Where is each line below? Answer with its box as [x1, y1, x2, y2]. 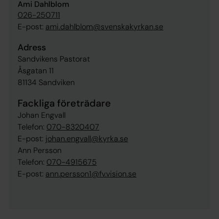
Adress [18, 42, 46, 53]
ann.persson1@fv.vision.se [45, 169, 136, 179]
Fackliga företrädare [18, 97, 111, 109]
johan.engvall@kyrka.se [45, 133, 128, 144]
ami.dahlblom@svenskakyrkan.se [45, 22, 163, 32]
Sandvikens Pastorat [18, 54, 90, 64]
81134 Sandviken [18, 77, 75, 88]
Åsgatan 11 [18, 66, 54, 76]
